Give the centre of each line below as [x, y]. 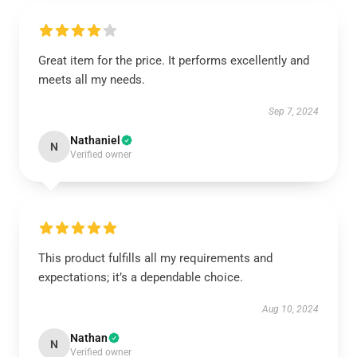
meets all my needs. [92, 80]
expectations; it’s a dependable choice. [141, 277]
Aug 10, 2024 [290, 309]
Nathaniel [95, 140]
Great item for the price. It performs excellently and [174, 61]
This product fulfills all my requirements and [155, 258]
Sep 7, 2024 [294, 112]
